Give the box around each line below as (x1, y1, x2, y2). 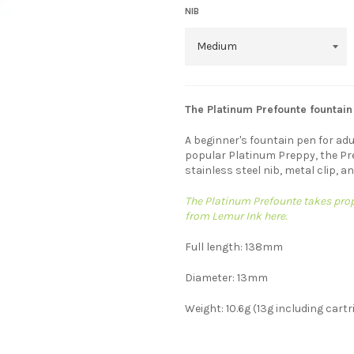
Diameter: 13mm (185, 270, 268, 284)
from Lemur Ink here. (185, 209, 287, 223)
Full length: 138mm (185, 239, 283, 254)
